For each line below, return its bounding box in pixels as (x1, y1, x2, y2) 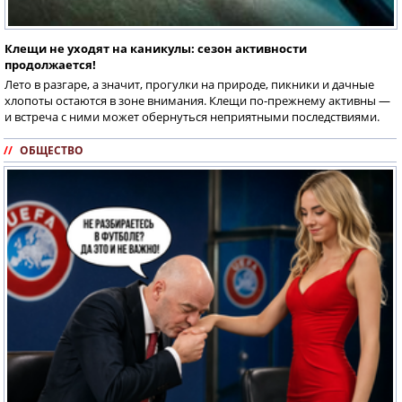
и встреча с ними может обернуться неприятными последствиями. (4, 108, 380, 125)
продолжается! (4, 56, 96, 73)
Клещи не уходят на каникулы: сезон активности (4, 39, 307, 57)
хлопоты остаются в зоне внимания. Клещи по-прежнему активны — (4, 92, 390, 109)
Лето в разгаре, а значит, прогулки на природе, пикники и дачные (4, 75, 374, 92)
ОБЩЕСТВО (20, 142, 83, 158)
